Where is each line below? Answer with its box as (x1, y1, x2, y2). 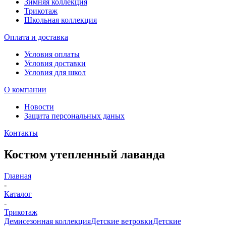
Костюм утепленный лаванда (4, 147, 165, 161)
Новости (24, 102, 54, 111)
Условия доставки (24, 59, 86, 68)
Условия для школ (24, 68, 86, 77)
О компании (4, 85, 46, 94)
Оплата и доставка (4, 33, 68, 41)
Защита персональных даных (24, 111, 125, 120)
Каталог (4, 189, 32, 198)
